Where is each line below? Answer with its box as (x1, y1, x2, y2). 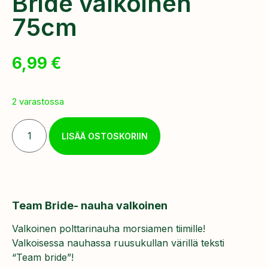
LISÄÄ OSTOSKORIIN (62, 130, 148, 141)
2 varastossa (12, 96, 64, 108)
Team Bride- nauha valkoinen (12, 199, 167, 212)
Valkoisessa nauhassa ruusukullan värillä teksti (12, 236, 224, 249)
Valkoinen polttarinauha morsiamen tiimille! (12, 222, 205, 234)
